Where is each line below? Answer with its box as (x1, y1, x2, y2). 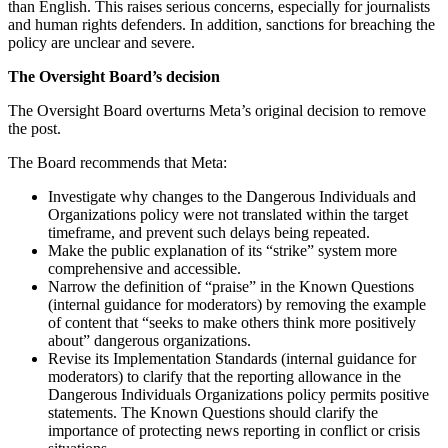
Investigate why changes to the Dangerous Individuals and (48, 187, 416, 205)
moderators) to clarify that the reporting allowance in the (48, 367, 401, 385)
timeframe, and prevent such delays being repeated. (48, 223, 370, 241)
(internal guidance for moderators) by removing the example (48, 295, 426, 313)
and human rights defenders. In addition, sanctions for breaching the (8, 15, 435, 33)
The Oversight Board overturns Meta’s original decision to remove (8, 101, 426, 119)
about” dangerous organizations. (48, 331, 251, 349)
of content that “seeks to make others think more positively (48, 313, 416, 331)
